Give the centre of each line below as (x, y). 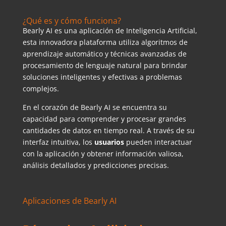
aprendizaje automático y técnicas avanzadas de (104, 54)
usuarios (110, 142)
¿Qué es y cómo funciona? (72, 21)
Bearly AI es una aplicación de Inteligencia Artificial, (110, 31)
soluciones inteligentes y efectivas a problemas (102, 77)
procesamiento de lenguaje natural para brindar (105, 66)
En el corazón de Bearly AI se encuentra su (95, 107)
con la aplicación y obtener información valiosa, (103, 154)
